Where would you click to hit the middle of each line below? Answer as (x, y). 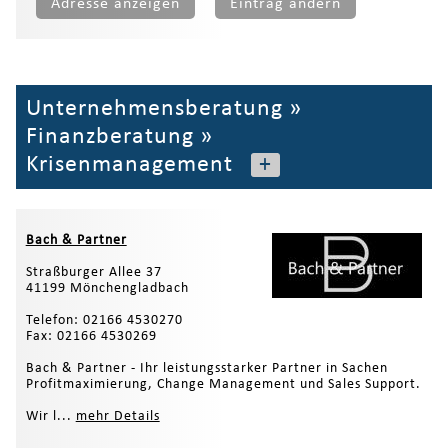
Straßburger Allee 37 (93, 272)
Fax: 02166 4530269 (91, 336)
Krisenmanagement (129, 164)
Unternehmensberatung (154, 108)
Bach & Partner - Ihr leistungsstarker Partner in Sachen (206, 368)
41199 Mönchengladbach (107, 288)
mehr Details (117, 416)
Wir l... (50, 416)
